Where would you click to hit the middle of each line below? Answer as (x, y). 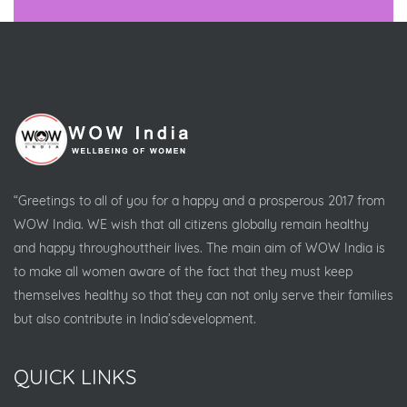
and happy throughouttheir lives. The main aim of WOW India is (199, 248)
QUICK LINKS (75, 377)
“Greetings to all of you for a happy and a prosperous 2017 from (199, 201)
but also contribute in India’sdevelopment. (135, 319)
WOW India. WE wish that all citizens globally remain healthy (191, 224)
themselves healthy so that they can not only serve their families (203, 295)
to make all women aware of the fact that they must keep (183, 272)
